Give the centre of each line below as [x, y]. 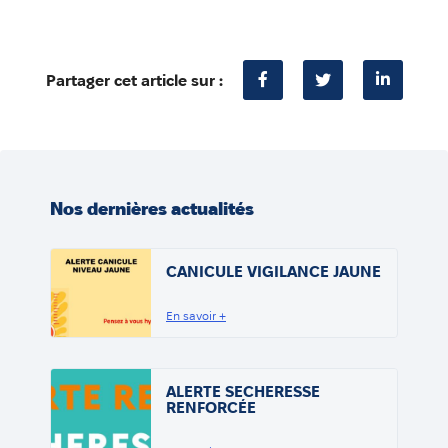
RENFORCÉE [211, 408]
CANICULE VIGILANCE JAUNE [273, 272]
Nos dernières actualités [152, 209]
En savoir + [196, 316]
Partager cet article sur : [134, 80]
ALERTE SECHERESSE [243, 392]
